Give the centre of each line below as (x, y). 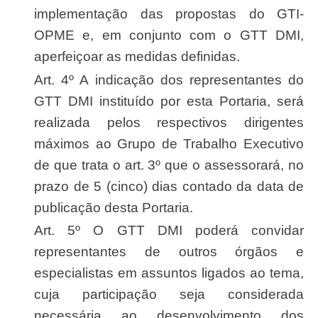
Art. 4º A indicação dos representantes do (39, 79)
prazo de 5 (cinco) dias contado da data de (169, 186)
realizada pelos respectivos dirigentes (169, 122)
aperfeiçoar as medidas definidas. (137, 56)
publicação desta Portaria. (114, 207)
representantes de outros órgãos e (169, 251)
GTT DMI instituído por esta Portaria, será (169, 101)
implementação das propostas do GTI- (169, 13)
